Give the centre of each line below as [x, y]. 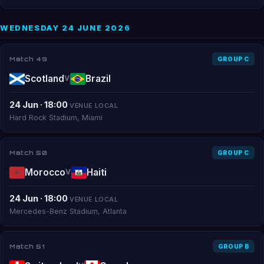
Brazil [98, 79]
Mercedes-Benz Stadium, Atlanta [68, 211]
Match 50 [28, 152]
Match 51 [27, 246]
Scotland [44, 79]
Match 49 [28, 59]
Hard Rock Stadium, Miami [56, 118]
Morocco [45, 172]
